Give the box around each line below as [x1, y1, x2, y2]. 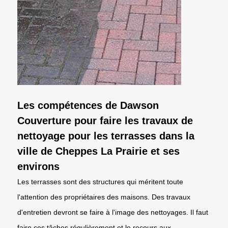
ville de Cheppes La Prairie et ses [17, 145, 180, 157]
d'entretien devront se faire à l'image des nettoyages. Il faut [17, 208, 208, 216]
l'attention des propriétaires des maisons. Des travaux [17, 192, 190, 201]
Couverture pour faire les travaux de [17, 115, 193, 126]
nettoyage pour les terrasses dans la [17, 130, 194, 141]
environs [17, 160, 60, 172]
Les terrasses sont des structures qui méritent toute [17, 177, 183, 186]
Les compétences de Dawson [17, 99, 159, 111]
